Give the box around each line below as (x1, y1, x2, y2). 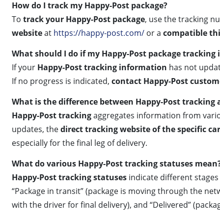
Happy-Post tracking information (37, 61, 167, 73)
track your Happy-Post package (23, 13, 145, 25)
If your (12, 61, 37, 73)
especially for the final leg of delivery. (12, 137, 147, 148)
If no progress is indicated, (12, 75, 111, 86)
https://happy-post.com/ (54, 27, 144, 38)
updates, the (12, 123, 60, 135)
